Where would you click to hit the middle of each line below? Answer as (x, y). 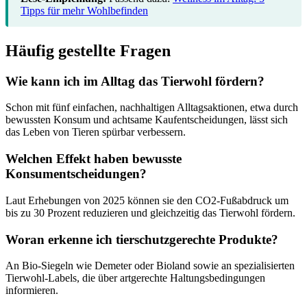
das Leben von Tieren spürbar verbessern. (96, 132)
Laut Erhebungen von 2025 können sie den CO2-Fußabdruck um (147, 200)
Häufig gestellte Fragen (88, 50)
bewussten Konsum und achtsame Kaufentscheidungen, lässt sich (147, 120)
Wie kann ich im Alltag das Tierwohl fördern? (135, 81)
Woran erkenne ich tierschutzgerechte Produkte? (142, 239)
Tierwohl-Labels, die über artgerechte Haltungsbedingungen (135, 278)
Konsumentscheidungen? (76, 174)
